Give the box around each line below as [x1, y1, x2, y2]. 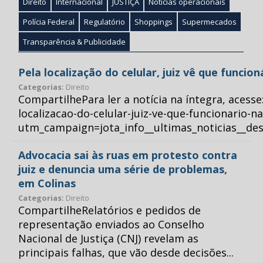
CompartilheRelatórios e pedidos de [18, 203, 201, 217]
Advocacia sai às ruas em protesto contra [18, 148, 237, 162]
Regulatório [84, 16, 125, 27]
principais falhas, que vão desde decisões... [18, 245, 234, 259]
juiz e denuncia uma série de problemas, [18, 162, 227, 176]
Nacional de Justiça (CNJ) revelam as [18, 231, 198, 245]
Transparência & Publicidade [23, 36, 126, 47]
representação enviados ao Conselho [18, 217, 204, 231]
